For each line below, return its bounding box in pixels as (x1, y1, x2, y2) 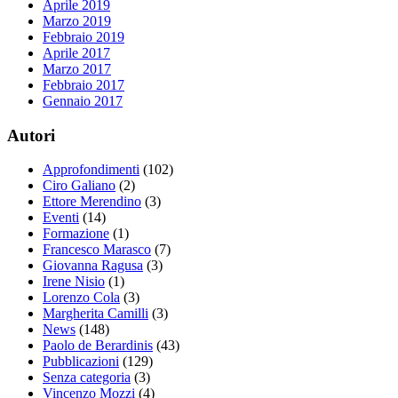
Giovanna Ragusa (43, 258, 143, 274)
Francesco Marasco (43, 242, 151, 258)
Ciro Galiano (43, 178, 115, 194)
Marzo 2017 (43, 60, 111, 76)
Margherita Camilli (43, 306, 148, 322)
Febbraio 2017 (43, 76, 124, 92)
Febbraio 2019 (43, 28, 124, 44)
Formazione (43, 226, 109, 242)
